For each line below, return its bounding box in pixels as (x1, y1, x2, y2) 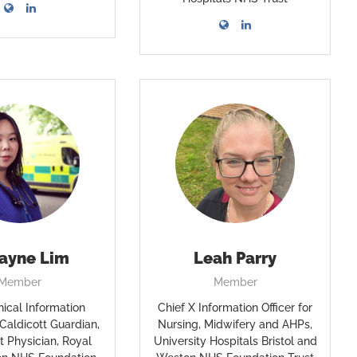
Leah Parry (194, 249, 277, 268)
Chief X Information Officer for (158, 301, 313, 314)
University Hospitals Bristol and (153, 335, 317, 347)
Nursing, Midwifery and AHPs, (158, 318, 313, 331)
